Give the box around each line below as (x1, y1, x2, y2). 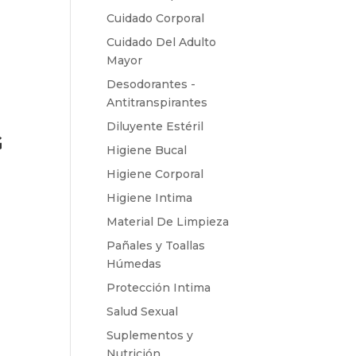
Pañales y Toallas (106, 238, 206, 253)
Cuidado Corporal (106, 10, 205, 25)
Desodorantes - (106, 76, 196, 91)
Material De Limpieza (106, 214, 230, 229)
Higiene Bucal (106, 142, 188, 157)
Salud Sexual (106, 304, 179, 319)
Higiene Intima (106, 190, 193, 205)
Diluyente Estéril (106, 118, 204, 133)
